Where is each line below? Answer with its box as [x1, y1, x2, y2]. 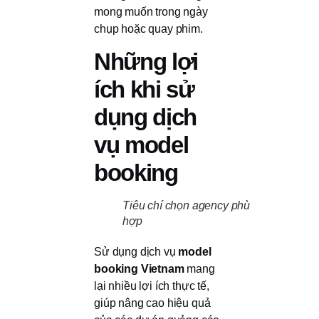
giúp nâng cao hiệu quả [94, 297, 211, 310]
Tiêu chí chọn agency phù [122, 199, 251, 212]
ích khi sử [94, 76, 194, 103]
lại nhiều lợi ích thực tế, [94, 280, 209, 293]
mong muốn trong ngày [94, 6, 208, 19]
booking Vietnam [94, 263, 184, 276]
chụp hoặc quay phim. [94, 23, 203, 36]
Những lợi [94, 48, 199, 75]
